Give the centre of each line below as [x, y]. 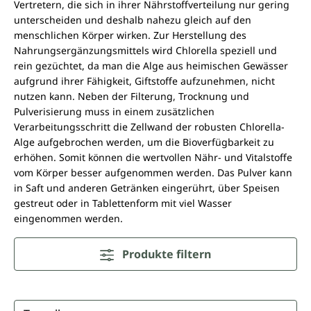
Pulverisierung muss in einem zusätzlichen [114, 111]
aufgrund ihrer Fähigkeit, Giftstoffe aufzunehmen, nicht [144, 81]
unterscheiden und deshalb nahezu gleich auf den [133, 20]
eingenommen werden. [68, 218]
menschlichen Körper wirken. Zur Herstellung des [130, 35]
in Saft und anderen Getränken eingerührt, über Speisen [147, 188]
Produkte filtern [166, 254]
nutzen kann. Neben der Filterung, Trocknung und [132, 96]
